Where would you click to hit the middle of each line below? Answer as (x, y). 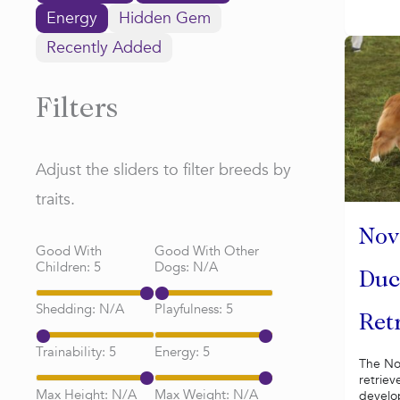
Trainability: (72, 351)
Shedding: (67, 309)
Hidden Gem (165, 18)
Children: (65, 267)
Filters (77, 111)
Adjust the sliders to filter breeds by (163, 170)
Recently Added (104, 48)
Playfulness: (190, 309)
